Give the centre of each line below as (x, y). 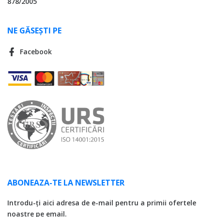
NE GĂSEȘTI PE (34, 30)
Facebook (36, 52)
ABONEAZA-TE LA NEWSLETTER (66, 183)
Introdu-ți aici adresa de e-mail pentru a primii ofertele (102, 203)
